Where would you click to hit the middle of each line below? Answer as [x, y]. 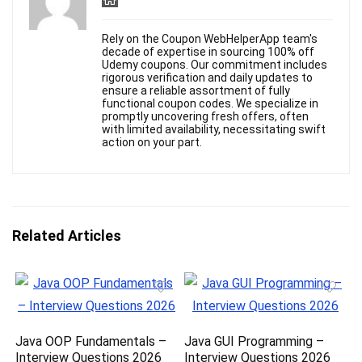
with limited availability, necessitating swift [214, 130]
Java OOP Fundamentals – [91, 342]
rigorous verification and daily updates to [207, 78]
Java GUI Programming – [255, 342]
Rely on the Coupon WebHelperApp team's [210, 39]
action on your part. [152, 143]
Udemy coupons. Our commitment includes [215, 65]
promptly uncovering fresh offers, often [205, 117]
